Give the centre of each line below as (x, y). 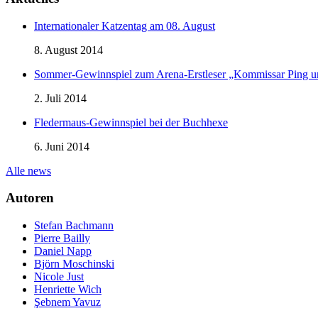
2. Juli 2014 (60, 98)
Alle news (28, 170)
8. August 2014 (68, 50)
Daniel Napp (63, 251)
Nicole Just (59, 277)
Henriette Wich (68, 290)
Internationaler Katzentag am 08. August (125, 26)
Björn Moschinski (74, 264)
